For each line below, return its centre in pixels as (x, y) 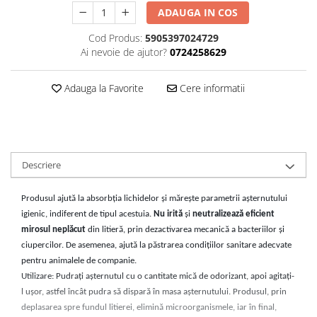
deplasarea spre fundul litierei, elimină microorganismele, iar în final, (149, 307)
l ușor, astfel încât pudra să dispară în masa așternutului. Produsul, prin (154, 292)
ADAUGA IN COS (198, 12)
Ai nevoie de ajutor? (123, 52)
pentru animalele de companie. (79, 260)
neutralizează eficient (234, 214)
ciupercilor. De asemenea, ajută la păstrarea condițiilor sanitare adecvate (156, 245)
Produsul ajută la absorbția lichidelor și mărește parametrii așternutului (154, 198)
